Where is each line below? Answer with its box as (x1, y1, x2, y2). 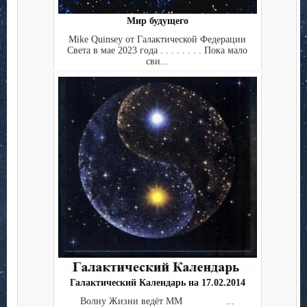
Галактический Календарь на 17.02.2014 (69, 278, 245, 288)
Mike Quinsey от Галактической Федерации (69, 34, 246, 45)
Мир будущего (126, 16, 188, 27)
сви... (146, 56, 169, 66)
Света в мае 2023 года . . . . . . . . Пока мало (67, 45, 247, 56)
